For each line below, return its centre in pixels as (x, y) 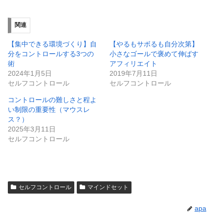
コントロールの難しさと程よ (52, 99)
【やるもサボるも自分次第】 (154, 44)
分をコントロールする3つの (51, 54)
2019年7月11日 (133, 73)
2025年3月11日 (32, 129)
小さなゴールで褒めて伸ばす (154, 54)
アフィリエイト (133, 63)
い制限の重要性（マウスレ (49, 109)
